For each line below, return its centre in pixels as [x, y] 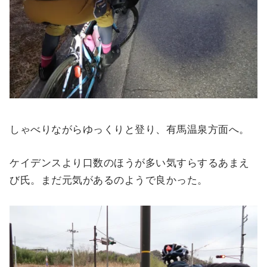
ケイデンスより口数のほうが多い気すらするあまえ [130, 163]
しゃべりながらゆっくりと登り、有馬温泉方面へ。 [130, 130]
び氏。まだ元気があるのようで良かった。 [109, 181]
